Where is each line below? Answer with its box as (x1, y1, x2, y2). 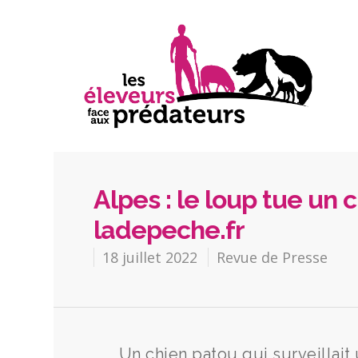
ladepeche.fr (93, 215, 245, 245)
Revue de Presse (217, 248, 328, 268)
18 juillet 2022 (102, 248, 198, 268)
